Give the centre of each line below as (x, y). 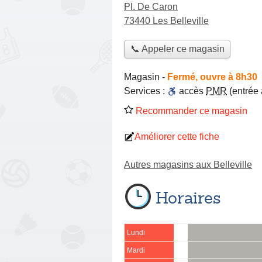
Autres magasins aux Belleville (188, 164)
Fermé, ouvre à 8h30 (212, 77)
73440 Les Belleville (166, 21)
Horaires (188, 197)
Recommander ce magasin (190, 111)
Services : (146, 91)
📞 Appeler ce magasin (177, 49)
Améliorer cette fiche (177, 136)
